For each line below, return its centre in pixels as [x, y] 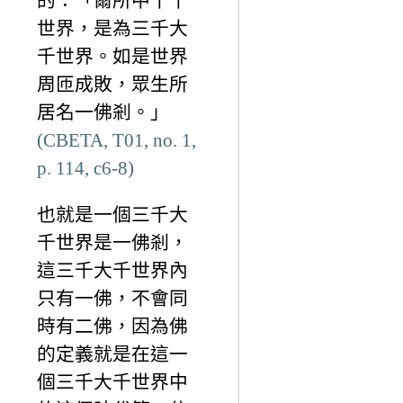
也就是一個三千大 [112, 214]
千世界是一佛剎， [112, 242]
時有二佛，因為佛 [112, 326]
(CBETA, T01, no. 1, [116, 139]
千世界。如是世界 [112, 56]
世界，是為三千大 [112, 28]
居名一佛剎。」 [103, 112]
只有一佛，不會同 [112, 298]
